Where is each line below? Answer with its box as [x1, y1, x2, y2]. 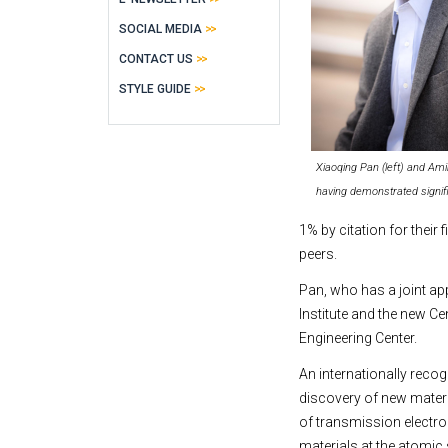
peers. [299, 246, 338, 262]
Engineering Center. [299, 330, 418, 346]
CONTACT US [119, 52, 193, 66]
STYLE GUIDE [119, 82, 191, 96]
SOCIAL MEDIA [119, 22, 202, 36]
